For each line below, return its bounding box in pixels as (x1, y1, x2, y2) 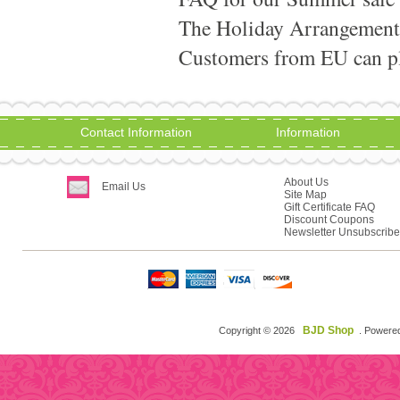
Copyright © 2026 (219, 325, 297, 337)
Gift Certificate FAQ (283, 201, 375, 214)
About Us (283, 176, 329, 189)
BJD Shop (303, 324, 354, 337)
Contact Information (80, 125, 192, 139)
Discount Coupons (283, 213, 374, 227)
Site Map (283, 188, 327, 202)
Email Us (102, 180, 146, 194)
